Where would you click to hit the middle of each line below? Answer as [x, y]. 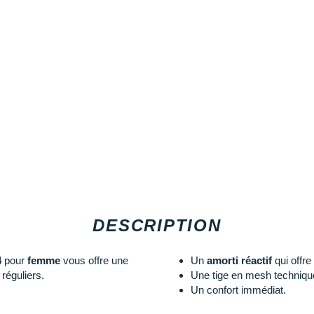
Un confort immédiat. [238, 290]
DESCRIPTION [157, 226]
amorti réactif [239, 261]
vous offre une [94, 261]
